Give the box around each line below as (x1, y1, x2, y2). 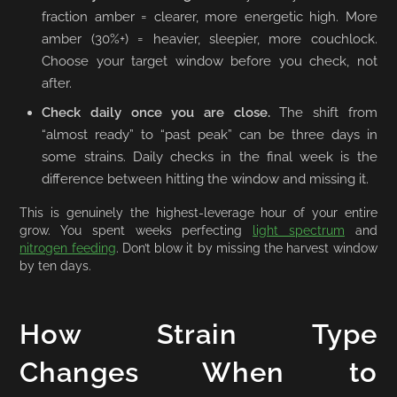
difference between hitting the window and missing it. (42, 170, 370, 187)
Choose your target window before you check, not (42, 52, 378, 69)
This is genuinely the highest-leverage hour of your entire (19, 204, 378, 220)
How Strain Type (19, 318, 378, 351)
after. (42, 74, 73, 91)
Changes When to (19, 356, 378, 389)
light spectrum (253, 222, 345, 237)
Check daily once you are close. (42, 104, 270, 121)
